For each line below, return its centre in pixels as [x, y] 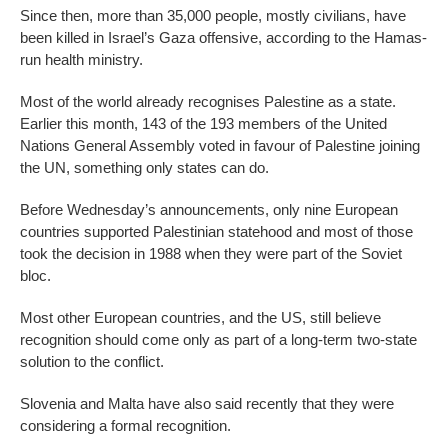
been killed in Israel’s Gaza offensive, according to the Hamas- [223, 38]
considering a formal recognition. [125, 426]
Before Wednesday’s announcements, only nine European [209, 210]
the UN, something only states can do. [144, 168]
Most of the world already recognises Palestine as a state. [208, 102]
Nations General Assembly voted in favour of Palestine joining [220, 146]
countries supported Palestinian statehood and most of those [216, 232]
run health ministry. [81, 60]
